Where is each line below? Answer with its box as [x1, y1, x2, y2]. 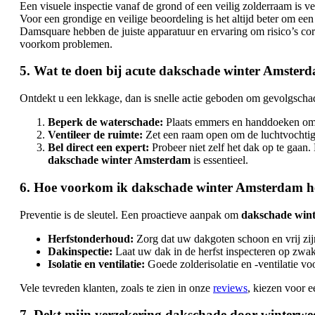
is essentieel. [191, 154, 248, 167]
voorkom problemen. [20, 37, 112, 50]
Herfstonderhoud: [48, 232, 134, 245]
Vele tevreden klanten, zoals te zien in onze [20, 281, 213, 294]
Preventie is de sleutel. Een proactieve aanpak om [20, 208, 241, 221]
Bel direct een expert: [48, 141, 149, 154]
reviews [213, 281, 247, 294]
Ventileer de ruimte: [48, 129, 143, 141]
